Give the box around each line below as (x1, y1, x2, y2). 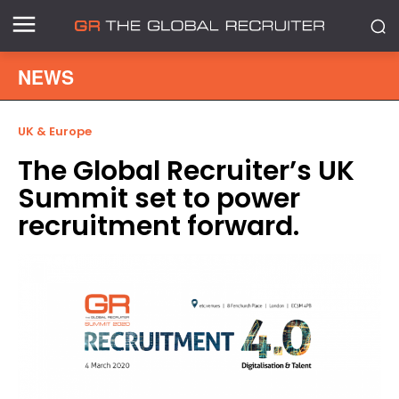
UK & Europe (18, 123, 92, 140)
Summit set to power (18, 180, 300, 217)
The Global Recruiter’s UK (18, 152, 354, 190)
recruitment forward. (18, 208, 299, 245)
